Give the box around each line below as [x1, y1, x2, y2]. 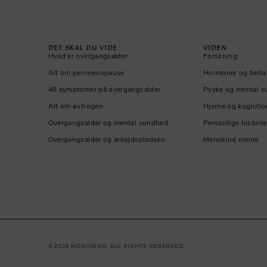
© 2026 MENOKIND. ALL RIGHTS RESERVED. [48, 242, 185, 249]
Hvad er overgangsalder [48, 51, 128, 61]
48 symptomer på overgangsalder [48, 84, 161, 94]
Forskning [203, 51, 238, 61]
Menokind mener [203, 134, 259, 144]
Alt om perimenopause [48, 67, 125, 77]
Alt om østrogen [48, 101, 103, 111]
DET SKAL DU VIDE [48, 42, 117, 52]
